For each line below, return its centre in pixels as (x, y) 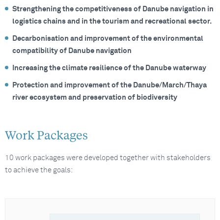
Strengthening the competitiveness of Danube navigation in (113, 9)
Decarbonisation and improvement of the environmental (108, 39)
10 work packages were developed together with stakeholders (108, 158)
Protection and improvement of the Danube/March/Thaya (110, 85)
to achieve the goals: (39, 170)
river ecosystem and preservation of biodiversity (95, 97)
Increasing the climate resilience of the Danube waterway (109, 68)
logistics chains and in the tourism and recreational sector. (112, 21)
